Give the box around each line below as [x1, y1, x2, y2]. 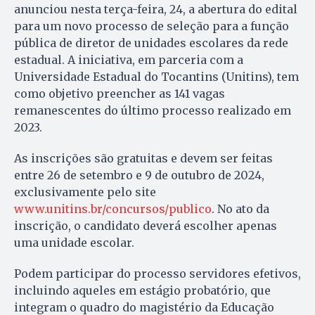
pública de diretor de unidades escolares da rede [14, 35, 288, 50]
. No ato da [212, 201, 269, 216]
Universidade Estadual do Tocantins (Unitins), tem [14, 69, 299, 84]
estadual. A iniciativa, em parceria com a [14, 52, 243, 67]
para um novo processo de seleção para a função [14, 18, 289, 33]
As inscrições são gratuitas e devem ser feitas [14, 150, 273, 165]
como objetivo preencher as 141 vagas [14, 86, 225, 101]
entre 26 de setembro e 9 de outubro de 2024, [14, 167, 264, 182]
